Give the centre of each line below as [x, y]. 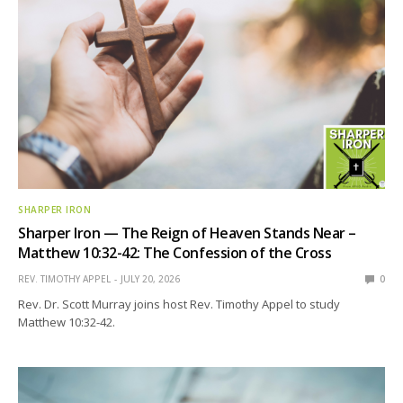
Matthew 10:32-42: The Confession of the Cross [175, 253]
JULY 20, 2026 [150, 279]
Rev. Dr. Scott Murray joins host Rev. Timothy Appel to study [179, 304]
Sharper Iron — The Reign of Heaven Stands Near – [187, 233]
